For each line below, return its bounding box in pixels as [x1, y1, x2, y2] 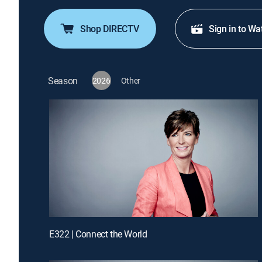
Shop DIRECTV [80, 22, 139, 36]
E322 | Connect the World [49, 227, 147, 241]
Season [48, 74, 78, 87]
